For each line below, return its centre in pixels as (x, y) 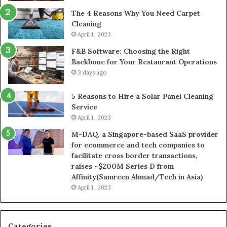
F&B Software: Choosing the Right (131, 51)
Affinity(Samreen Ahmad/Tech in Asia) (137, 177)
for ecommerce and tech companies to (138, 145)
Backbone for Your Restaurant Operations (144, 62)
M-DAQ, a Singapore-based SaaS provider (145, 134)
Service (84, 107)
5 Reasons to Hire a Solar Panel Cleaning (142, 96)
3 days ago (92, 72)
